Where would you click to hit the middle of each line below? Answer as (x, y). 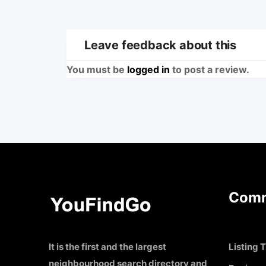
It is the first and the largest (107, 247)
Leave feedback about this (160, 45)
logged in (148, 70)
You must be (97, 70)
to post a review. (210, 70)
